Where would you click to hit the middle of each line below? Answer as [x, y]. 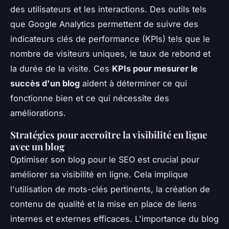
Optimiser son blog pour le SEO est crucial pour [105, 159]
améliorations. [38, 113]
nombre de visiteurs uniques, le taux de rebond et [110, 53]
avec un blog [37, 146]
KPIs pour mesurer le [155, 68]
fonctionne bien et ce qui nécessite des [90, 98]
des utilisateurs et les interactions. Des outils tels [108, 9]
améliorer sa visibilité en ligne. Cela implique [99, 174]
